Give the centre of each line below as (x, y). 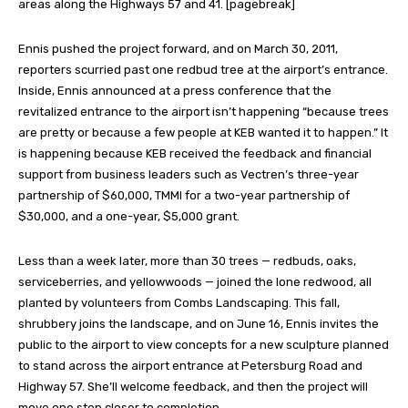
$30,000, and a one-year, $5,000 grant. (129, 217)
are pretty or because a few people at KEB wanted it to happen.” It (203, 133)
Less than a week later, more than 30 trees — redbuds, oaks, (187, 261)
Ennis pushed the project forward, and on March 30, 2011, (178, 49)
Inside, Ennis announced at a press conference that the (175, 91)
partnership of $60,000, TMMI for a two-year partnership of (184, 196)
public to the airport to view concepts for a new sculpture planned (204, 345)
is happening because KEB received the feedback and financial (195, 154)
